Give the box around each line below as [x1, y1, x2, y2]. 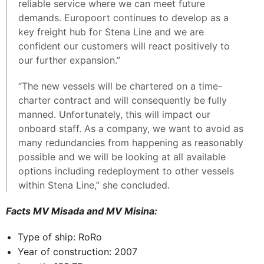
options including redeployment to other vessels [18, 164, 234, 177]
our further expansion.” [18, 54, 120, 66]
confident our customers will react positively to [18, 39, 230, 52]
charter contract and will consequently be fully [18, 94, 227, 106]
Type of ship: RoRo [18, 230, 102, 243]
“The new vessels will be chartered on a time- [18, 80, 222, 92]
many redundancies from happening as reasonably [18, 136, 243, 148]
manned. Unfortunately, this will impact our [18, 108, 210, 120]
